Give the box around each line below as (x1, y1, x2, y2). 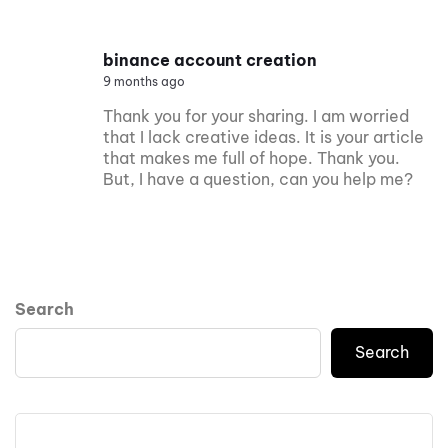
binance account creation (103, 49, 317, 70)
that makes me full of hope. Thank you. (103, 147, 400, 168)
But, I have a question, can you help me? (103, 168, 413, 189)
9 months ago (103, 73, 185, 89)
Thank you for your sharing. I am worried (103, 105, 409, 126)
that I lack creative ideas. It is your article (103, 126, 424, 147)
